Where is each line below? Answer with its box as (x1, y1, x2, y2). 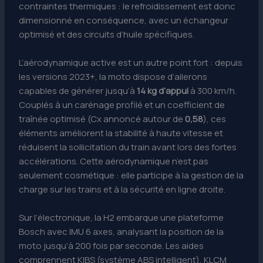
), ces (203, 112, 227, 125)
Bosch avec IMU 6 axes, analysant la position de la (19, 225, 224, 238)
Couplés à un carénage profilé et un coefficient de (19, 98, 225, 111)
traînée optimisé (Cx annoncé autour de (19, 112, 186, 125)
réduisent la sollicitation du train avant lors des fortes (19, 140, 237, 153)
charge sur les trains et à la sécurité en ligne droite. (19, 183, 226, 195)
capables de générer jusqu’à (19, 84, 137, 97)
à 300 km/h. (188, 84, 237, 97)
